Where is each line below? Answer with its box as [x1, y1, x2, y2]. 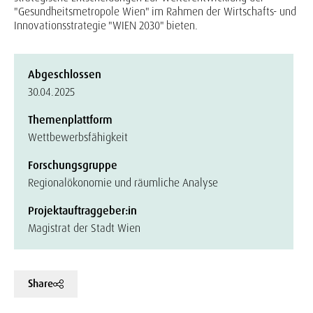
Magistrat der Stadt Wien [28, 221, 140, 235]
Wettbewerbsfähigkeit [28, 130, 128, 145]
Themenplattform [28, 112, 112, 127]
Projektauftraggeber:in [28, 203, 137, 218]
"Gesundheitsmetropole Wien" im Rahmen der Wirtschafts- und [14, 4, 296, 19]
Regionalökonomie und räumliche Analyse [28, 175, 218, 190]
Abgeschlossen [28, 67, 101, 82]
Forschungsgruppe [28, 158, 117, 173]
